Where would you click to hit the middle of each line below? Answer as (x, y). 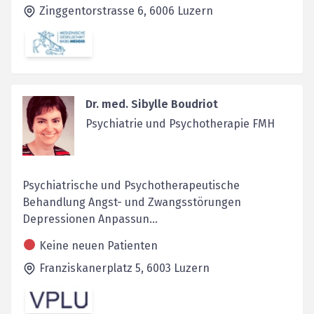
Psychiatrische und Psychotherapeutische (131, 185)
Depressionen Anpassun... (90, 219)
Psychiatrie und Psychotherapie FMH (180, 123)
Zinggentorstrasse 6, (94, 11)
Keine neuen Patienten (98, 245)
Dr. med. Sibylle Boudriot (151, 104)
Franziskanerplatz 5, (93, 268)
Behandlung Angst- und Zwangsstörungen (132, 202)
